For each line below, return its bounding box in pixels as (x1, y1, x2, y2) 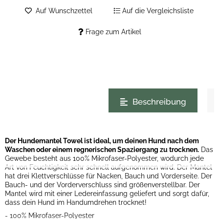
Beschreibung (132, 97, 186, 107)
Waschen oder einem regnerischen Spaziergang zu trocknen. (5, 145, 199, 153)
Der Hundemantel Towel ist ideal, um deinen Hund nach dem (5, 136, 199, 145)
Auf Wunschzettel (36, 7, 93, 15)
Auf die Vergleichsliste (122, 7, 194, 15)
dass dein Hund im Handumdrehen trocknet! (5, 198, 147, 206)
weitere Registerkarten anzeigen (9, 89, 112, 97)
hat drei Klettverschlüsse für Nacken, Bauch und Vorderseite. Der (5, 172, 212, 180)
